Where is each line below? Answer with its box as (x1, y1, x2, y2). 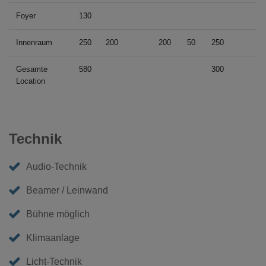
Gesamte (16, 64, 47, 74)
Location (16, 76, 45, 85)
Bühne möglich (26, 208, 90, 219)
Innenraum (16, 37, 52, 47)
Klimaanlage (26, 232, 80, 243)
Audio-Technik (26, 161, 87, 172)
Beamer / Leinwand (26, 185, 109, 195)
